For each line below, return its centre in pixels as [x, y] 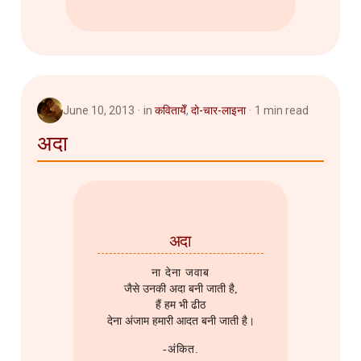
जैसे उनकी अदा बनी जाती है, [180, 289]
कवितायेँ [170, 110]
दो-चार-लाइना [218, 110]
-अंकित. [180, 350]
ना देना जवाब [180, 273]
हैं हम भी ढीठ [180, 305]
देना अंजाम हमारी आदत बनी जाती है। [180, 322]
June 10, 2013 [99, 110]
